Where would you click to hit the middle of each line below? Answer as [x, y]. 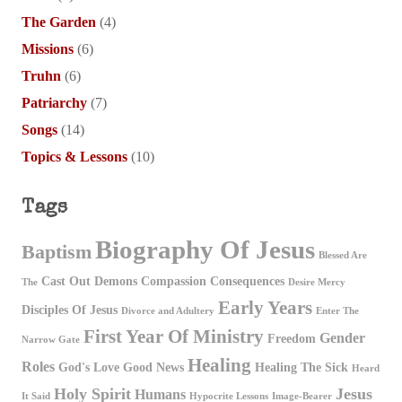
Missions [48, 48]
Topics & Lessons [74, 156]
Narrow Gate [51, 339]
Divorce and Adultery [168, 310]
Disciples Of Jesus [70, 310]
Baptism [57, 251]
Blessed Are [343, 255]
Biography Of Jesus [205, 249]
